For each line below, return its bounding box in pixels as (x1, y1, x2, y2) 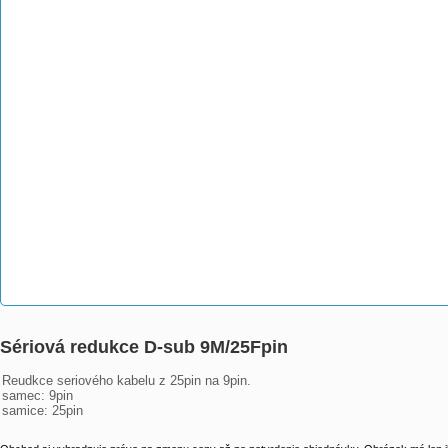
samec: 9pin (2, 388, 73, 403)
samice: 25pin (2, 403, 83, 418)
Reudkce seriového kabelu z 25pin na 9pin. (2, 373, 251, 388)
